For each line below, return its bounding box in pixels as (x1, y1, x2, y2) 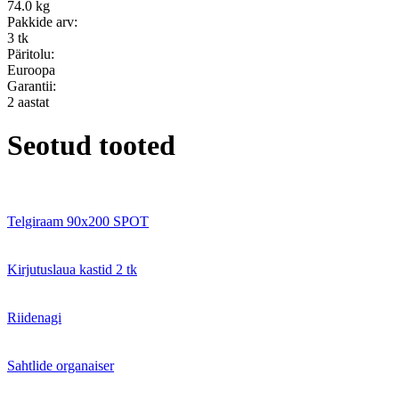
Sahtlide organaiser (7, 357, 114, 373)
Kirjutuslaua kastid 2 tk (7, 261, 137, 277)
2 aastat (7, 94, 49, 110)
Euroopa (7, 61, 55, 77)
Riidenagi (7, 309, 61, 325)
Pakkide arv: (7, 13, 77, 29)
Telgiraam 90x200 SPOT (7, 213, 149, 229)
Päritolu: (7, 45, 54, 61)
